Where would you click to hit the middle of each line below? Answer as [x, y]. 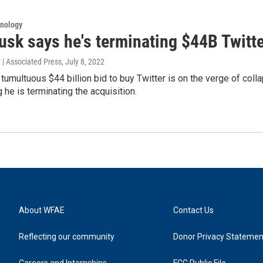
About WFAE [42, 210]
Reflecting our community [67, 237]
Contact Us [194, 210]
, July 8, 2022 [83, 62]
